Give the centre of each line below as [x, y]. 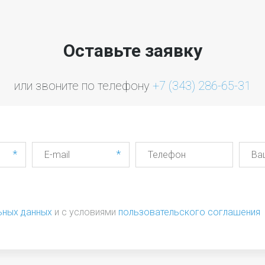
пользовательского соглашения [189, 212]
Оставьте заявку [132, 51]
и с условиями [85, 212]
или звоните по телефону [83, 86]
